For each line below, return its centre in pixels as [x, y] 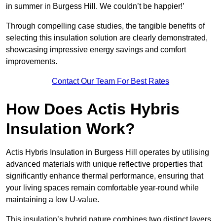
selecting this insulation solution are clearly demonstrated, [107, 38]
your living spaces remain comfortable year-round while [102, 188]
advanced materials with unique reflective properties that [104, 164]
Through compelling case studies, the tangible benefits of [105, 26]
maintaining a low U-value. [53, 200]
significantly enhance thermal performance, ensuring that [105, 176]
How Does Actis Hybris [93, 109]
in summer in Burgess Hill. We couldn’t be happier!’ [95, 6]
